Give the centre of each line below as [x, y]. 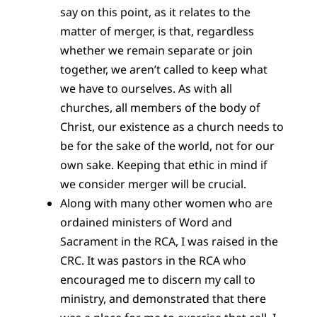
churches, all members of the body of [160, 107]
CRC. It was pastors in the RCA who [153, 260]
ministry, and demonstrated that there [163, 298]
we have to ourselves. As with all [146, 88]
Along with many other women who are [166, 203]
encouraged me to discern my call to [157, 279]
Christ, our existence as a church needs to [172, 126]
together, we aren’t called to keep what [163, 69]
